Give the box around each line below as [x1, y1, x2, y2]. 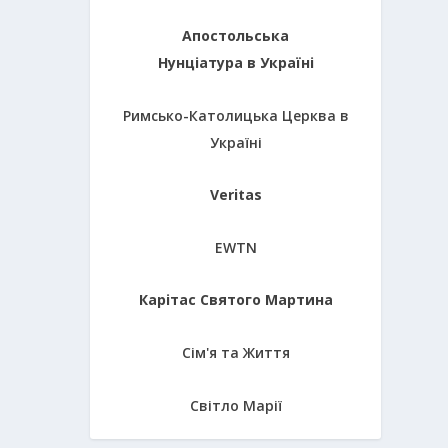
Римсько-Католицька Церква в [122, 105, 349, 125]
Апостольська [182, 25, 290, 45]
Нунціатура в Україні [157, 52, 314, 72]
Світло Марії [189, 395, 282, 415]
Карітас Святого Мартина [138, 290, 333, 310]
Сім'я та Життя [181, 342, 290, 362]
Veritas [209, 185, 262, 205]
